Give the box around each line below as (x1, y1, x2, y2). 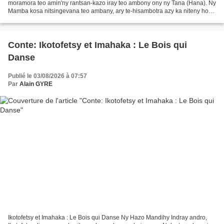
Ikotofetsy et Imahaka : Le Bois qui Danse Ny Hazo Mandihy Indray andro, (8, 214, 207, 221)
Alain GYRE (19, 80, 52, 87)
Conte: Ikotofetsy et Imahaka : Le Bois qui (8, 39, 187, 50)
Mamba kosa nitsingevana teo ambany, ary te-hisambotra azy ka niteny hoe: (8, 7, 213, 14)
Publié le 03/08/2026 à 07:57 (8, 72, 87, 79)
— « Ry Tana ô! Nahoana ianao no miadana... (8, 15, 132, 22)
